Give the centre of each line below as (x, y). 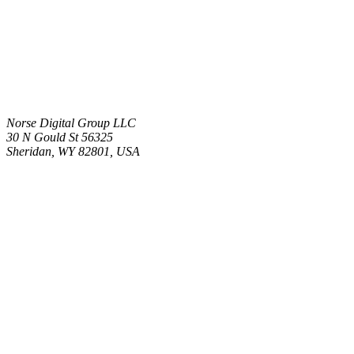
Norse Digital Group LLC (71, 122)
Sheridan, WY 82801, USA (73, 151)
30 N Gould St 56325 (60, 137)
